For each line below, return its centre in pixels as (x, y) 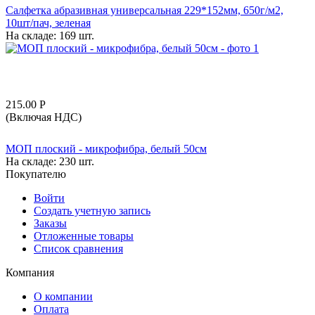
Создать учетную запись (92, 210)
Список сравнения (78, 248)
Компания (30, 272)
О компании (63, 296)
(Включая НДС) (44, 117)
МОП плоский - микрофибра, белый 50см (106, 148)
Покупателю (36, 174)
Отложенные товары (84, 236)
